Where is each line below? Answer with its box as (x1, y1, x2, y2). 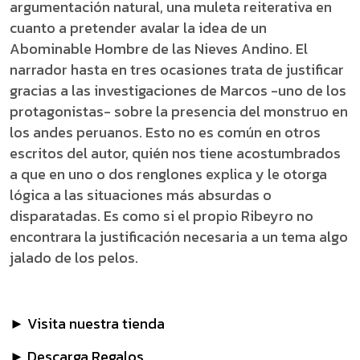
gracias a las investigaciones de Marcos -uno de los (10, 80, 346, 101)
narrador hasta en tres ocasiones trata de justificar (10, 59, 344, 80)
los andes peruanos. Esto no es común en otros (10, 121, 321, 143)
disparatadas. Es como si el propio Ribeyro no (10, 205, 313, 227)
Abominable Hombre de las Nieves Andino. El (10, 38, 308, 59)
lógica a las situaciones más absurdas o (10, 184, 272, 206)
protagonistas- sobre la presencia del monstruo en (10, 100, 348, 122)
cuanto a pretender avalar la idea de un (10, 17, 267, 39)
